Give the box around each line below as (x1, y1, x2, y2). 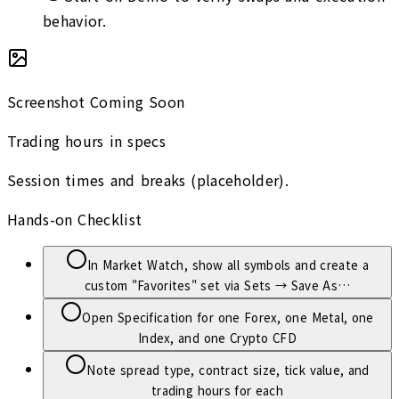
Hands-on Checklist (7, 208, 142, 230)
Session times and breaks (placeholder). (7, 168, 289, 191)
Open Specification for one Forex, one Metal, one (82, 308, 374, 326)
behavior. (43, 9, 106, 31)
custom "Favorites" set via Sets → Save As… (84, 276, 351, 294)
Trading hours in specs (7, 129, 166, 151)
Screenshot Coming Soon (7, 90, 185, 112)
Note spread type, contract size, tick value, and (86, 361, 370, 379)
